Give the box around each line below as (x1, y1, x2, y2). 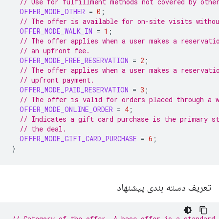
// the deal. (20, 124, 66, 133)
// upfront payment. (20, 75, 94, 85)
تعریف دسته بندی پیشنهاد (114, 181, 211, 194)
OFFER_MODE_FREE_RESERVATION (20, 56, 129, 65)
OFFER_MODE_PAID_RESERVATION (20, 85, 129, 94)
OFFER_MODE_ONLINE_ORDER (20, 105, 113, 114)
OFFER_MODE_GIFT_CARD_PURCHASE (20, 134, 137, 143)
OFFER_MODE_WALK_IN (20, 26, 92, 36)
